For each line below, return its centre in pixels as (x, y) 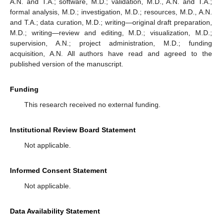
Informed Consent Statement (58, 171)
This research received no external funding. (92, 105)
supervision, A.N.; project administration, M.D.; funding (111, 43)
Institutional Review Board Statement (73, 130)
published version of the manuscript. (67, 64)
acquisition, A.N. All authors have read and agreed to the (111, 54)
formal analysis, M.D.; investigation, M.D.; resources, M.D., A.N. (111, 12)
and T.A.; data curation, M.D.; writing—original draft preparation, (111, 23)
